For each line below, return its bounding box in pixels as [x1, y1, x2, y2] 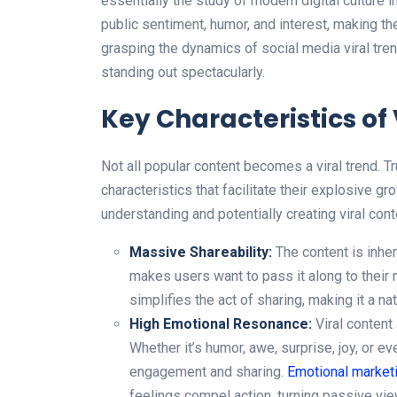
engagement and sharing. [129, 362, 287, 380]
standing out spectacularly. [101, 63, 265, 81]
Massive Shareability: [129, 243, 272, 261]
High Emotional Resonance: [129, 315, 312, 332]
